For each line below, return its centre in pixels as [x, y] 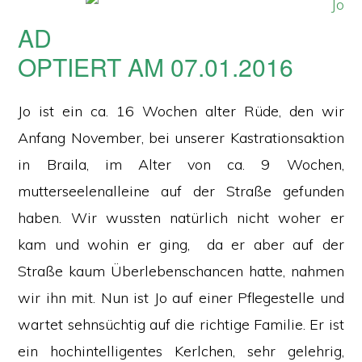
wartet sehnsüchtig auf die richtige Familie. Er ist [181, 324]
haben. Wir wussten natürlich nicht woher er [181, 218]
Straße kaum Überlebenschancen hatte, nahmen [181, 271]
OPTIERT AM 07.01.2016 [156, 67]
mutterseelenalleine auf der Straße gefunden [181, 191]
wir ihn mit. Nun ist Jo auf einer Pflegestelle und [181, 298]
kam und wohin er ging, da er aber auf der [181, 244]
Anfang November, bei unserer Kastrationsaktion [181, 138]
